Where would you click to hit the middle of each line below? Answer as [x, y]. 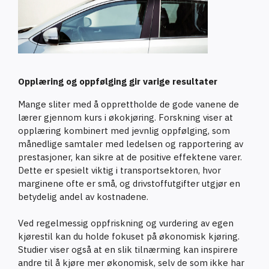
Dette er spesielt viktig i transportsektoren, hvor [119, 170]
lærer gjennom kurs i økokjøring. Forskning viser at [125, 117]
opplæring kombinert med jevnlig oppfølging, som [124, 130]
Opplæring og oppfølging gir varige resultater [118, 81]
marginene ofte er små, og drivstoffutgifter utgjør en [129, 183]
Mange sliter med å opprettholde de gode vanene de [128, 104]
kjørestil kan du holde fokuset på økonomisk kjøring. [129, 236]
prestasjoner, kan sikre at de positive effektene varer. [130, 157]
